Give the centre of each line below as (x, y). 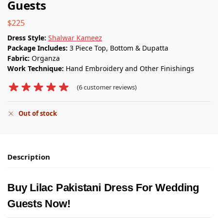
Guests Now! (39, 204)
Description (29, 157)
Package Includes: (38, 48)
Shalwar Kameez (75, 37)
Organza (45, 58)
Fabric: (18, 58)
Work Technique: (36, 68)
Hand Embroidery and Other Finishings (130, 68)
